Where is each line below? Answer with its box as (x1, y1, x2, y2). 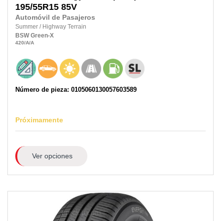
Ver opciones (32, 151, 73, 160)
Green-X (31, 32, 54, 39)
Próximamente (15, 116, 63, 124)
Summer (15, 23, 39, 31)
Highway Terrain (42, 23, 86, 31)
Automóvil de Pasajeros (15, 14, 95, 22)
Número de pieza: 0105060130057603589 (15, 86, 137, 94)
